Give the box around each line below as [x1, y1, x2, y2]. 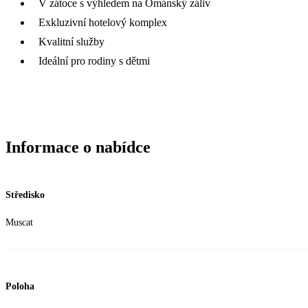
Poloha [5, 281, 34, 292]
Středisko [5, 189, 45, 200]
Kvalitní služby [38, 35, 104, 47]
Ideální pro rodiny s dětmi [38, 54, 150, 67]
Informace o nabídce [5, 137, 151, 156]
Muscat [5, 217, 33, 228]
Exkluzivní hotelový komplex [38, 16, 167, 28]
